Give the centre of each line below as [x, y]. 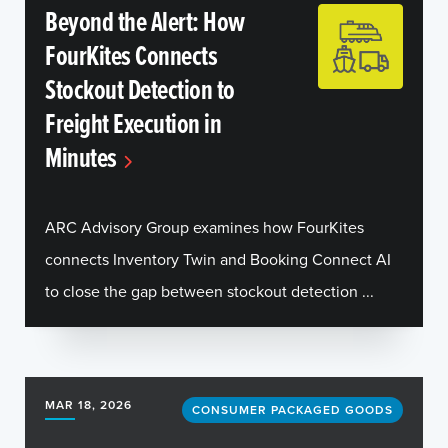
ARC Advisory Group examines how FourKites [204, 227]
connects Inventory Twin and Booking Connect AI [218, 259]
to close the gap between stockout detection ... [209, 291]
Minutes [81, 157]
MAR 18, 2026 [88, 404]
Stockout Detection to [140, 89]
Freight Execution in [133, 123]
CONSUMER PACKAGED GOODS [292, 409]
